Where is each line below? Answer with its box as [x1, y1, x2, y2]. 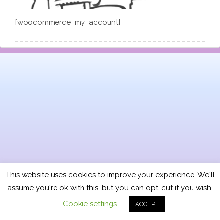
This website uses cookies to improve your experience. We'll [5, 170, 215, 180]
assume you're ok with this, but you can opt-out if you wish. [7, 183, 213, 192]
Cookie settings [63, 199, 117, 208]
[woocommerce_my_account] [15, 17, 120, 27]
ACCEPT [135, 200, 159, 208]
